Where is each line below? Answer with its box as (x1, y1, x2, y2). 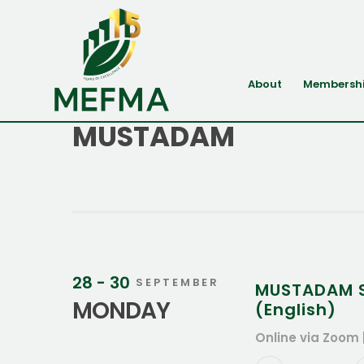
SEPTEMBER (136, 275, 219, 290)
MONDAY (72, 295, 170, 327)
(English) (255, 298, 336, 321)
